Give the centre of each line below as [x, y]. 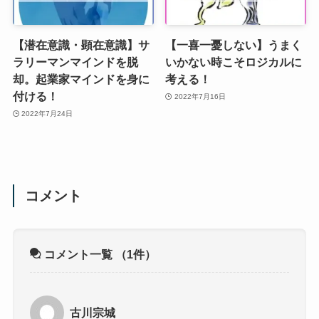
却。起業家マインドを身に [81, 79]
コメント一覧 [79, 255]
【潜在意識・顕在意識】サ [81, 45]
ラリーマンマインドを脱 [75, 62]
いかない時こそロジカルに [234, 62]
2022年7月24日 [47, 113]
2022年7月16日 [200, 96]
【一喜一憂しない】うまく [234, 45]
